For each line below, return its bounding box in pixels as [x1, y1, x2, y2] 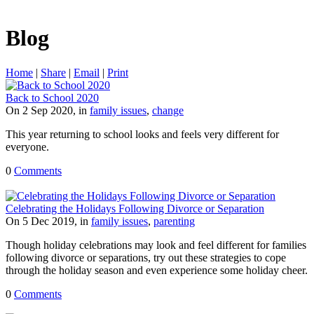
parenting [153, 214, 195, 227]
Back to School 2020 [6, 91, 99, 104]
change [152, 104, 184, 116]
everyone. [6, 140, 49, 153]
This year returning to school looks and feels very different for [6, 128, 279, 140]
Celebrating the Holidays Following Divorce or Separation [6, 202, 264, 214]
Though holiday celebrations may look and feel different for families [6, 238, 306, 251]
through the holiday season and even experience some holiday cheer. [6, 264, 308, 276]
